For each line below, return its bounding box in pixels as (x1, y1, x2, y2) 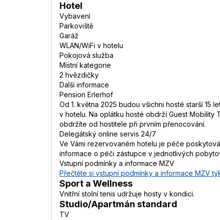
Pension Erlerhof (59, 90, 113, 99)
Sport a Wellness (59, 178, 133, 189)
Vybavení (59, 12, 90, 21)
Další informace (59, 81, 109, 89)
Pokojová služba (59, 51, 113, 60)
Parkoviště (59, 22, 93, 30)
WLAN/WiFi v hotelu (59, 41, 123, 50)
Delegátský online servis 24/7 (59, 130, 156, 138)
